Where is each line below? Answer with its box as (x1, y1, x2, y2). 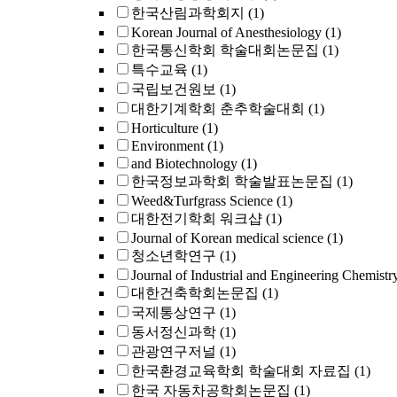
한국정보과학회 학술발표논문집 (131, 174, 333, 189)
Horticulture (131, 121, 198, 136)
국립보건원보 (131, 82, 216, 97)
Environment (131, 138, 204, 153)
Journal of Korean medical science (131, 230, 323, 245)
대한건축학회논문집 (131, 285, 259, 300)
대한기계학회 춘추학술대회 (131, 101, 305, 116)
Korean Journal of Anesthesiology (131, 25, 322, 40)
